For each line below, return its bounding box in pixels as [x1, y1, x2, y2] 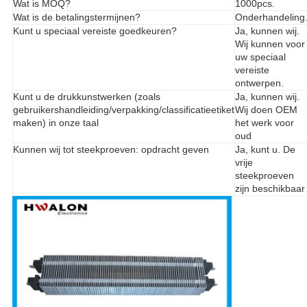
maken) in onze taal [12, 117, 99, 129]
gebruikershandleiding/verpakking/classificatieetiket [12, 104, 234, 116]
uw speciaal [234, 51, 286, 63]
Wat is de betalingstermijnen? [12, 12, 140, 23]
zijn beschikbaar [234, 183, 305, 195]
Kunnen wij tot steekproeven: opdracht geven [12, 144, 209, 156]
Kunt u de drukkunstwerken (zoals [12, 91, 160, 103]
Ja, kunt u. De [234, 144, 295, 156]
